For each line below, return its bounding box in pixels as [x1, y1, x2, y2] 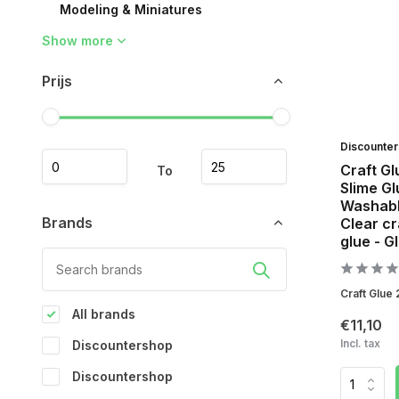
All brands [69, 306, 135, 322]
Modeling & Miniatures [60, 2, 202, 17]
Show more [42, 33, 113, 48]
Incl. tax [340, 337, 380, 351]
